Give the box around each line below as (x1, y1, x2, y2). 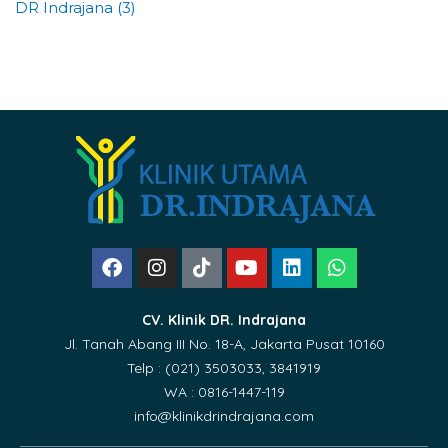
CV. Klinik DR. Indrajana (142, 311, 306, 329)
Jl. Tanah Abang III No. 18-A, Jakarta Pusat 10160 (63, 335, 385, 353)
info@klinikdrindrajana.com (134, 407, 314, 425)
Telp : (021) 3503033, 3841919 (127, 359, 321, 377)
